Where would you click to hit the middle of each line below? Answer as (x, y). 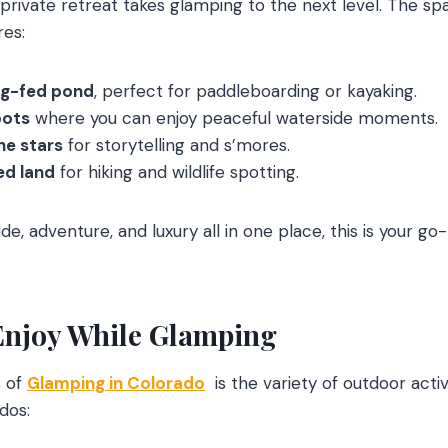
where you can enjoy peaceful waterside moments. (234, 117)
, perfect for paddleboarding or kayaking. (255, 90)
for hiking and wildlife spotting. (177, 171)
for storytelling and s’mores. (176, 144)
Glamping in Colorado (116, 382)
